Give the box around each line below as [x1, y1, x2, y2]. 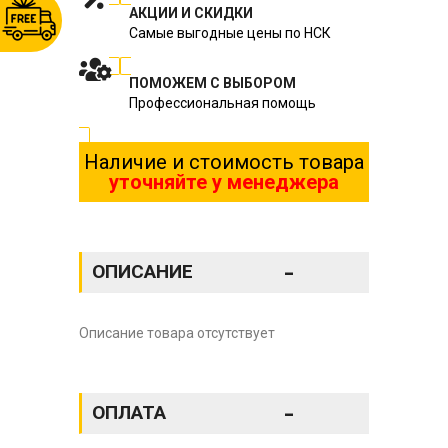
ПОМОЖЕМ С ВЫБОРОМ [129, 74, 296, 91]
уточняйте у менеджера [109, 169, 339, 194]
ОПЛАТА [92, 400, 166, 424]
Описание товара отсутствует [79, 324, 275, 341]
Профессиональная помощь [129, 94, 316, 111]
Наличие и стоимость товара [84, 149, 364, 174]
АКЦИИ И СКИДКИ [129, 4, 253, 21]
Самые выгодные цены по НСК [129, 24, 331, 41]
